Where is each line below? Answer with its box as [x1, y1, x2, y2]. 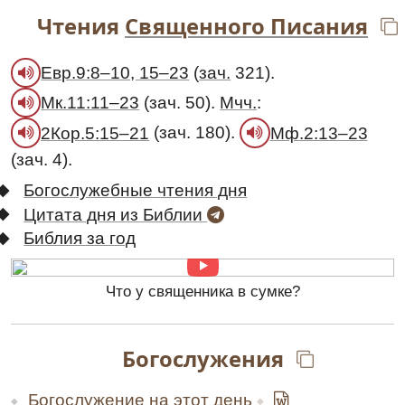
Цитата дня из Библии [24, 204, 208, 224]
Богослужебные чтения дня [24, 181, 248, 201]
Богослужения [121, 344, 284, 374]
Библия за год [24, 229, 137, 249]
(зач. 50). [139, 93, 221, 113]
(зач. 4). [11, 149, 72, 169]
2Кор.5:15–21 [41, 123, 150, 143]
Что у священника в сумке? [105, 283, 300, 301]
